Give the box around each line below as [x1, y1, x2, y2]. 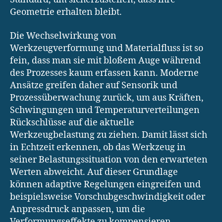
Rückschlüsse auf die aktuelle [10, 116, 134, 128]
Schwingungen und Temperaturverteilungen [10, 104, 200, 116]
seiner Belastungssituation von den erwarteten [10, 154, 208, 166]
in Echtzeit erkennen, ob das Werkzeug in [10, 141, 186, 153]
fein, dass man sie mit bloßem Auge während [10, 55, 201, 66]
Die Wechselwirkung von [10, 30, 116, 42]
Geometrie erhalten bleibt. [10, 6, 122, 18]
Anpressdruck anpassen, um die [10, 203, 145, 215]
